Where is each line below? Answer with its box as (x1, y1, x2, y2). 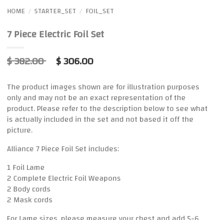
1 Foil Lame (7, 160, 45, 175)
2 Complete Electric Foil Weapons (7, 171, 121, 186)
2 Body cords (7, 182, 51, 197)
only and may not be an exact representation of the (7, 90, 186, 106)
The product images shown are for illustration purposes (7, 80, 199, 95)
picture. (7, 123, 32, 138)
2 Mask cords (7, 192, 53, 208)
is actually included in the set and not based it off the (7, 112, 193, 127)
